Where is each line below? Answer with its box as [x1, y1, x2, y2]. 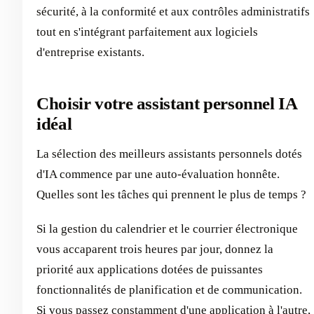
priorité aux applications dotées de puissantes [36, 262, 263, 276]
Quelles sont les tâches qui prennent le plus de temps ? [36, 187, 306, 201]
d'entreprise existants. [36, 46, 144, 60]
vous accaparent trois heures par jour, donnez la [36, 242, 273, 256]
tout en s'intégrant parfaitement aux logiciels [36, 25, 258, 39]
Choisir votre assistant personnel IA [36, 94, 297, 114]
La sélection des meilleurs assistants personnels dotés [36, 146, 302, 161]
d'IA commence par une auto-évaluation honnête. [36, 167, 280, 181]
